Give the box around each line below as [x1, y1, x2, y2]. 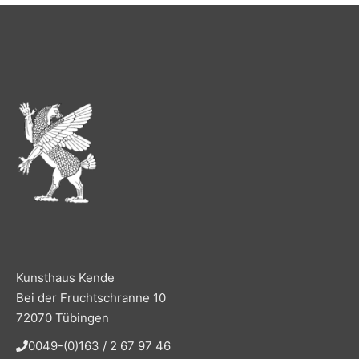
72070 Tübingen [16, 310, 109, 325]
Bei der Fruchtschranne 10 [16, 290, 166, 305]
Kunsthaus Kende [16, 270, 115, 285]
